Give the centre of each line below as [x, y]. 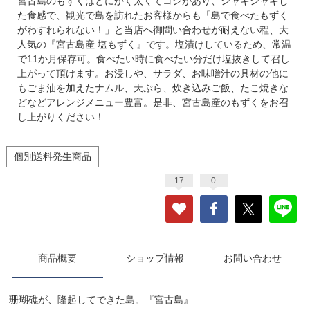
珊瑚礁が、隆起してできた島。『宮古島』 [101, 299]
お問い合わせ [252, 258]
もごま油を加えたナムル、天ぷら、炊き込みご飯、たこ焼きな [153, 88]
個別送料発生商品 [52, 156]
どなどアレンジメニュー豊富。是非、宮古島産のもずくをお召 [153, 102]
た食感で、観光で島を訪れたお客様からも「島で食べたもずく [153, 15]
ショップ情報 [155, 258]
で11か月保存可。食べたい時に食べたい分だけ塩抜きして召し [153, 58]
